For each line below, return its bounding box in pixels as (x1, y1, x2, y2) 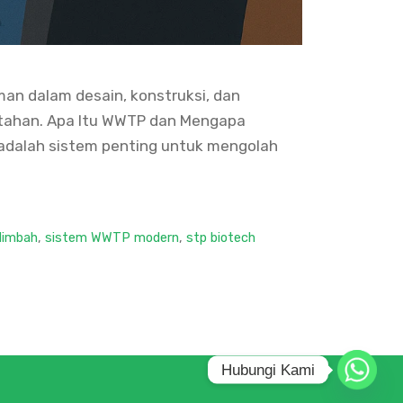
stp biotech (186, 228, 256, 246)
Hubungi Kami (221, 361, 315, 379)
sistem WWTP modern (45, 228, 180, 246)
